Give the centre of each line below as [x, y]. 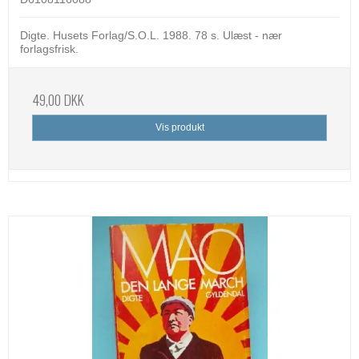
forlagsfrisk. [49, 49]
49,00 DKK [58, 100]
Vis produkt [179, 128]
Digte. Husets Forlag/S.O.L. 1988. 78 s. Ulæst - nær [151, 36]
